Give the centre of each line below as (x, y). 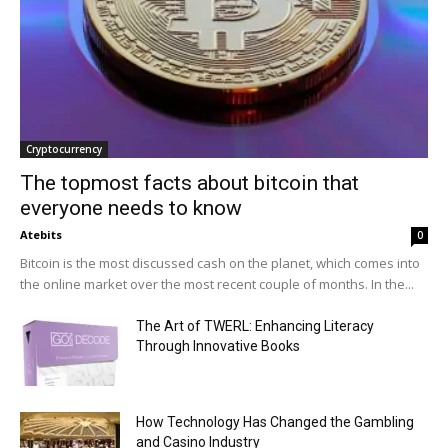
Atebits (41, 235)
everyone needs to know (131, 208)
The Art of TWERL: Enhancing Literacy (255, 326)
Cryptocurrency (64, 149)
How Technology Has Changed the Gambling (275, 422)
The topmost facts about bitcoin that (189, 183)
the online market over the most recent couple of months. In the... (217, 284)
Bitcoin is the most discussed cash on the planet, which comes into (220, 263)
